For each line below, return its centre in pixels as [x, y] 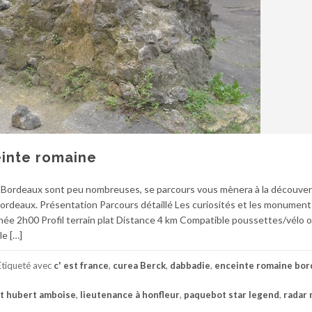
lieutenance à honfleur [130, 294]
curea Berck [139, 265]
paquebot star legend [232, 294]
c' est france [81, 265]
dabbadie [190, 265]
